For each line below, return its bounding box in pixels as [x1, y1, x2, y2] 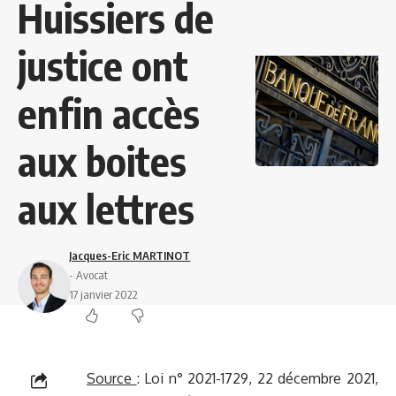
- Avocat [69, 268, 109, 283]
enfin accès [18, 88, 200, 139]
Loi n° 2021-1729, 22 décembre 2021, [144, 369, 379, 388]
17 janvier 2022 [69, 287, 139, 302]
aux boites [18, 136, 187, 187]
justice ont [18, 41, 188, 91]
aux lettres [18, 184, 194, 234]
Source [87, 369, 137, 388]
